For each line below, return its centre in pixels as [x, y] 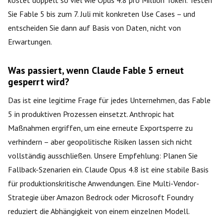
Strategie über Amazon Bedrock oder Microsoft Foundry [100, 197]
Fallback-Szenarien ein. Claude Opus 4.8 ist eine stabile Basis [108, 169]
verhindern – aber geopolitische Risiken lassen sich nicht [100, 141]
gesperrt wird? [39, 81]
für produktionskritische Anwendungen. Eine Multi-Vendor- [104, 183]
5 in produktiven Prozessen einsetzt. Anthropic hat [91, 114]
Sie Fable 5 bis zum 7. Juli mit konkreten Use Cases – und [102, 14]
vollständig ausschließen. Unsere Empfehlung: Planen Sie [103, 155]
